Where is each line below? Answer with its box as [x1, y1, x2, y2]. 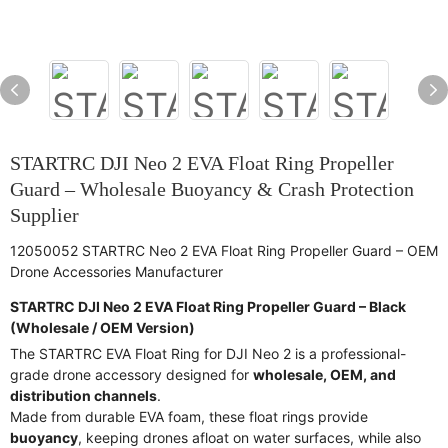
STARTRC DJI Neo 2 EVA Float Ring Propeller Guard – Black [10, 298, 406, 315]
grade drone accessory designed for [10, 366, 253, 383]
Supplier [10, 204, 79, 226]
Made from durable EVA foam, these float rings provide [10, 408, 368, 425]
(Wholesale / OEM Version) [10, 319, 195, 336]
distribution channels [10, 387, 157, 404]
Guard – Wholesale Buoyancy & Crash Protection [10, 178, 414, 200]
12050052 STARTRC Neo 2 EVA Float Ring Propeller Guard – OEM [10, 242, 438, 259]
